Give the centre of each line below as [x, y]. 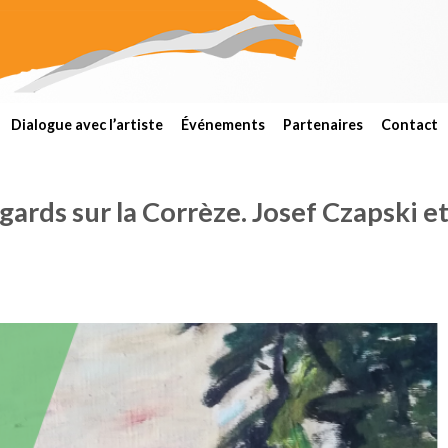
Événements [223, 124]
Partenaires [323, 124]
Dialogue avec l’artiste [87, 124]
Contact [409, 124]
